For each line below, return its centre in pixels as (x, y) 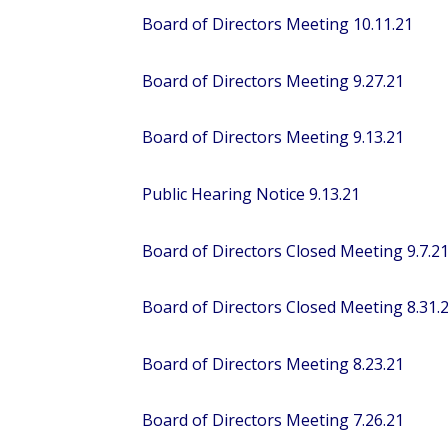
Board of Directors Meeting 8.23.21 (273, 363)
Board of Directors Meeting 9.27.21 (273, 80)
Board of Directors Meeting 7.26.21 (273, 420)
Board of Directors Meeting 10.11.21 (277, 24)
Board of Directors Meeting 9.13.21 (273, 137)
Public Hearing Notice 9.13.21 (251, 194)
